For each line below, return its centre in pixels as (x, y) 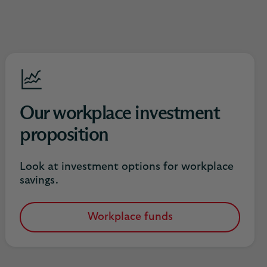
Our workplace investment (119, 114)
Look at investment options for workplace (127, 167)
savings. (39, 181)
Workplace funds (130, 217)
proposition (64, 135)
